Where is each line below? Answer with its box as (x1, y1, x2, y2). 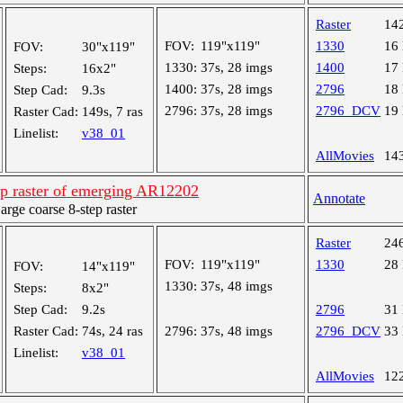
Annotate (313, 191, 365, 206)
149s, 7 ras (82, 104, 143, 119)
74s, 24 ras (82, 324, 143, 338)
